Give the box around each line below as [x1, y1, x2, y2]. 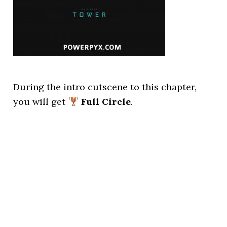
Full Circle [81, 96, 131, 107]
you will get [13, 96, 68, 107]
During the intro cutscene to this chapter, [13, 81, 197, 93]
